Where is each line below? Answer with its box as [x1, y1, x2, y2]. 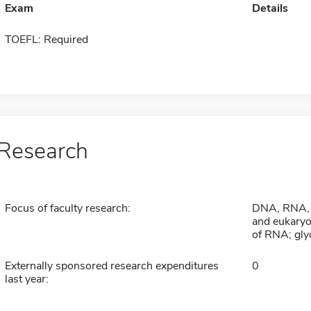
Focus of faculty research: [4, 201, 131, 216]
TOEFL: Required [4, 32, 88, 47]
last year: [4, 271, 49, 287]
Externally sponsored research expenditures [4, 258, 219, 274]
